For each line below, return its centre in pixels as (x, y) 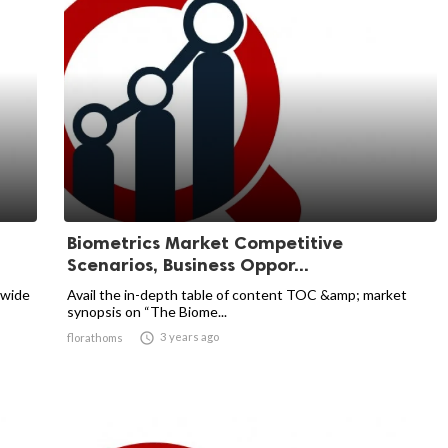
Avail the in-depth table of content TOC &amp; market (237, 294)
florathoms (95, 337)
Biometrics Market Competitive (205, 243)
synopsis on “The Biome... (147, 311)
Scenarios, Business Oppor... (188, 265)
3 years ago (189, 336)
